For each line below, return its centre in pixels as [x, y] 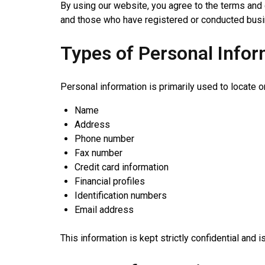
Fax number [98, 153]
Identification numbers [121, 195]
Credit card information [122, 167]
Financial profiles [110, 181]
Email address [104, 210]
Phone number [104, 139]
